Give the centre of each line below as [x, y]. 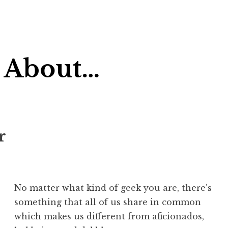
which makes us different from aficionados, [109, 217]
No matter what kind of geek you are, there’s [113, 188]
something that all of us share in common [108, 202]
